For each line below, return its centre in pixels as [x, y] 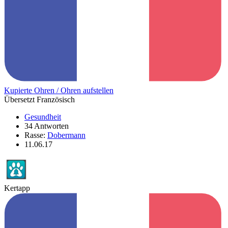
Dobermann [66, 135]
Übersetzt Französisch [39, 99]
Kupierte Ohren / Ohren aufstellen [59, 90]
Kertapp [17, 188]
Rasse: [36, 135]
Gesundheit [43, 117]
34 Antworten [47, 126]
